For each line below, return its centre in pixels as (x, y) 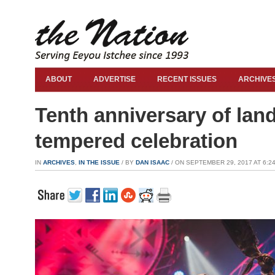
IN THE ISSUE (99, 162)
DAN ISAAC (153, 162)
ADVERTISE (114, 79)
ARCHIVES (59, 162)
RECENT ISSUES (187, 79)
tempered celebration (136, 141)
